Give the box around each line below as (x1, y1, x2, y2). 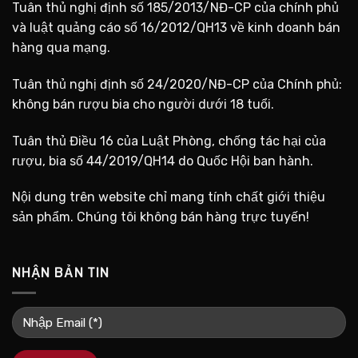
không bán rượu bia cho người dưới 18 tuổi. (12, 96, 274, 112)
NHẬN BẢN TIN (12, 265, 109, 281)
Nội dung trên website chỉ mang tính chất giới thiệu (12, 189, 325, 205)
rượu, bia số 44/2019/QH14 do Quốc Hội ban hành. (12, 153, 313, 169)
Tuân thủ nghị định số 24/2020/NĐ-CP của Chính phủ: (12, 76, 342, 92)
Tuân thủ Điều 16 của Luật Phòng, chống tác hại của (12, 133, 326, 149)
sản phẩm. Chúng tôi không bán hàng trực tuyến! (12, 209, 309, 225)
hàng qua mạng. (12, 39, 110, 55)
